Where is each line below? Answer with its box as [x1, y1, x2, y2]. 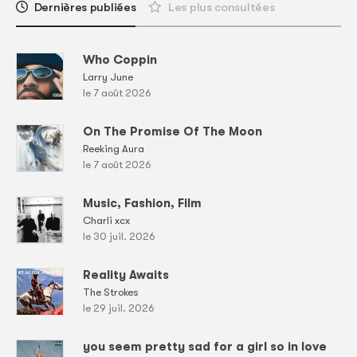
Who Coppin [83, 53, 157, 68]
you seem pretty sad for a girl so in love [83, 339, 327, 355]
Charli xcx [83, 214, 130, 227]
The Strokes [83, 286, 139, 299]
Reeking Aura [83, 143, 144, 155]
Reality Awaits [83, 268, 169, 283]
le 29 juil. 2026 [83, 302, 155, 315]
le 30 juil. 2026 [83, 230, 155, 243]
